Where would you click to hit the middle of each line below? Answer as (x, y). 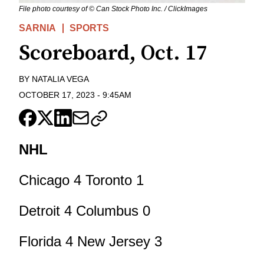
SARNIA (37, 28)
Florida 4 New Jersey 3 (90, 241)
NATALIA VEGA (60, 79)
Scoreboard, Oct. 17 (113, 54)
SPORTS (90, 28)
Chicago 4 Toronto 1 (81, 180)
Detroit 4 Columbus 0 (85, 210)
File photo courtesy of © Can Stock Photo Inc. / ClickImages (113, 9)
